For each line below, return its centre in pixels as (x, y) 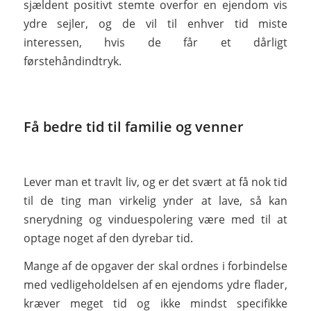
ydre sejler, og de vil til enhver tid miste (155, 23)
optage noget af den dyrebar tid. (108, 238)
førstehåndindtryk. (72, 61)
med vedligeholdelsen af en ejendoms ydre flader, (155, 285)
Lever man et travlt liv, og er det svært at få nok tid (155, 182)
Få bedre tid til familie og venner (133, 127)
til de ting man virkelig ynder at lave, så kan (155, 200)
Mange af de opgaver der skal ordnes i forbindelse (155, 266)
